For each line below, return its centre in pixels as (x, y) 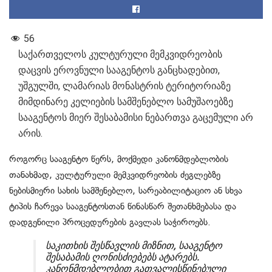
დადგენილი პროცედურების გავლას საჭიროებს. (110, 223)
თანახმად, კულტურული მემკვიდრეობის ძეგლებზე (115, 175)
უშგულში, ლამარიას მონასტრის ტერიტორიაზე (124, 86)
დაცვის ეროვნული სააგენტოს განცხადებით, (119, 70)
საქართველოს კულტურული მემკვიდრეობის (120, 55)
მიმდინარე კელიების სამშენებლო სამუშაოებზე (126, 102)
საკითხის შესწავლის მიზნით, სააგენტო (134, 246)
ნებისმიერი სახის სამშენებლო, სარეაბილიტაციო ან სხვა (126, 191)
